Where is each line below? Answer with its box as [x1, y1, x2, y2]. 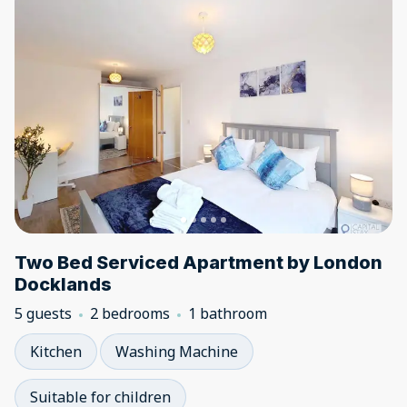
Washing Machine [115, 342, 238, 362]
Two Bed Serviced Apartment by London [15, 252, 382, 273]
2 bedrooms [90, 303, 170, 323]
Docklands [15, 273, 112, 295]
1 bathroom [188, 303, 267, 323]
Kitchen [30, 342, 82, 362]
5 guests [15, 303, 72, 323]
